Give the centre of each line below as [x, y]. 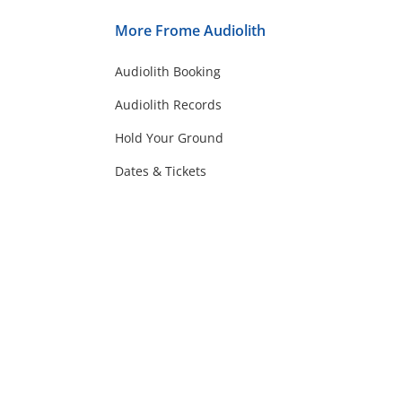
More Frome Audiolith [190, 30]
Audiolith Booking [168, 71]
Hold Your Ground [169, 137]
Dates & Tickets [161, 170]
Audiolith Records [168, 104]
